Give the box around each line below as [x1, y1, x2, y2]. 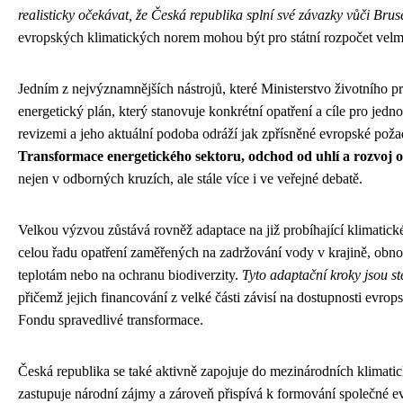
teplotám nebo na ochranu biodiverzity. [18, 266, 242, 282]
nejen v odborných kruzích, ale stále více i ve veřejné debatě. [18, 170, 363, 186]
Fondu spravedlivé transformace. [18, 311, 203, 327]
